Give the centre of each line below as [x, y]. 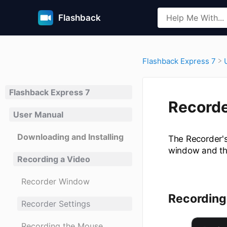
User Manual [38, 115]
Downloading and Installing [70, 137]
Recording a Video [54, 159]
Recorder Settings [56, 204]
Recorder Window [55, 182]
